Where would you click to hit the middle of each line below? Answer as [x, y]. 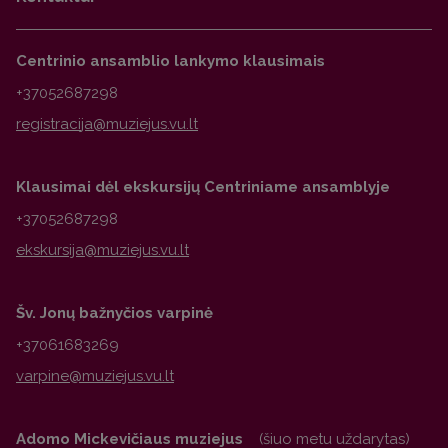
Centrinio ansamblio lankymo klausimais [170, 61]
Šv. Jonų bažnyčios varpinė [114, 313]
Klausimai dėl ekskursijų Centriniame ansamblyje [203, 187]
